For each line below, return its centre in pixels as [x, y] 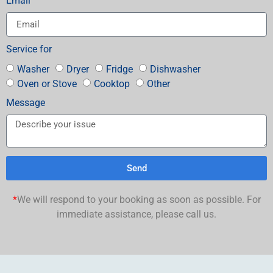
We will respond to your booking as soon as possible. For [139, 200]
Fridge [119, 69]
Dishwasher [175, 69]
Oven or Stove [47, 83]
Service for [29, 49]
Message [26, 103]
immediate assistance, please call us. [136, 214]
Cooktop [112, 83]
